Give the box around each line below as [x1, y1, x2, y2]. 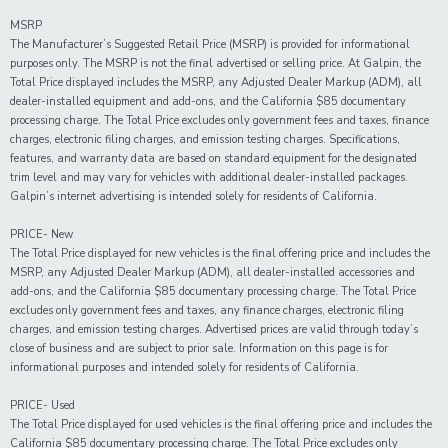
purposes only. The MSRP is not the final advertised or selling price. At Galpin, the [10, 56, 421, 72]
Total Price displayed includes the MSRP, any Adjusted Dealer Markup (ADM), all [10, 75, 422, 91]
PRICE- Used [10, 398, 75, 414]
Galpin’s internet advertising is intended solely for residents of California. [10, 189, 377, 205]
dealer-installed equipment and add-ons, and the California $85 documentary [10, 94, 406, 110]
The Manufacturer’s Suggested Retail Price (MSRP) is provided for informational [10, 37, 410, 53]
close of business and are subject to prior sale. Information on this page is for [10, 341, 388, 357]
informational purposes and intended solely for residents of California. [10, 360, 359, 376]
